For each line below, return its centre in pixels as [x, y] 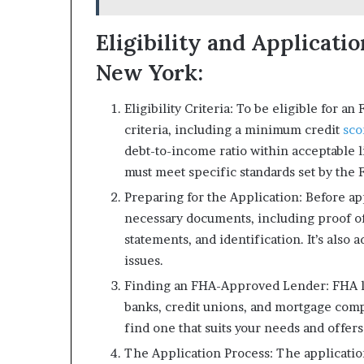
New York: [149, 72]
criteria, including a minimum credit [234, 130]
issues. [144, 261]
